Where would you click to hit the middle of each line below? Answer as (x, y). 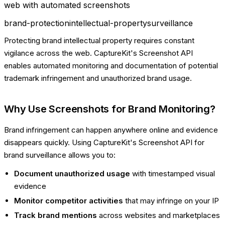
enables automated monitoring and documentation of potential (111, 65)
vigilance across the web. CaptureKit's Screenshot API (98, 53)
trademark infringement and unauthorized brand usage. (98, 78)
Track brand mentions (55, 215)
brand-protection (37, 23)
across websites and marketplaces (158, 215)
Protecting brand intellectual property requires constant (99, 40)
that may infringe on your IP (171, 200)
